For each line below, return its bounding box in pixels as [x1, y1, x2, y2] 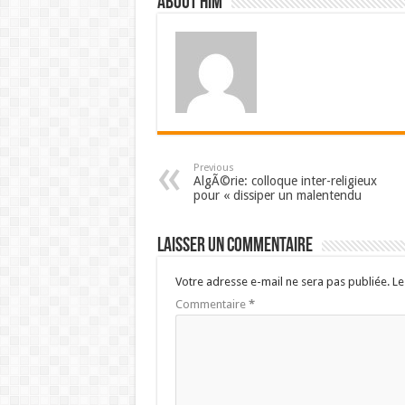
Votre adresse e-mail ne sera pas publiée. [174, 275, 390, 289]
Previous [193, 162, 234, 174]
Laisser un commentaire [156, 236, 313, 258]
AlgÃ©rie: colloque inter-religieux [193, 174, 377, 189]
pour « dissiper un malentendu [193, 188, 362, 203]
